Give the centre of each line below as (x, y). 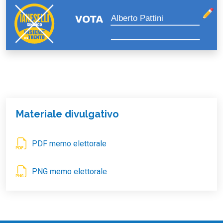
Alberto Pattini (137, 18)
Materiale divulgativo (67, 114)
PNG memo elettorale (69, 171)
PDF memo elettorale (69, 144)
